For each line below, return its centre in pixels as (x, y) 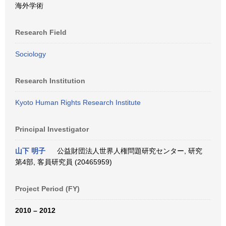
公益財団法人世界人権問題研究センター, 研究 (128, 151)
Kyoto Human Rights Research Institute (78, 102)
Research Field (41, 32)
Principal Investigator (52, 129)
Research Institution (50, 81)
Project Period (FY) (47, 189)
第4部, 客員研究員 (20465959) (64, 162)
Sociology (31, 54)
